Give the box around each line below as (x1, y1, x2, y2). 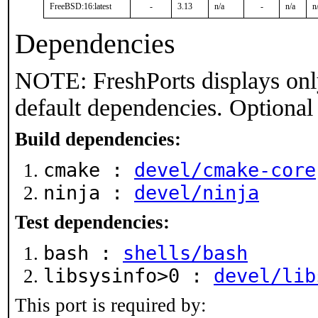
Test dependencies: (15, 212, 170, 233)
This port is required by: (15, 295, 207, 316)
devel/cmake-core (134, 159, 316, 181)
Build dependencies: (15, 128, 181, 150)
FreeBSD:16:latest (50, 1, 111, 11)
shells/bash (123, 242, 248, 264)
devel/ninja (134, 182, 259, 204)
